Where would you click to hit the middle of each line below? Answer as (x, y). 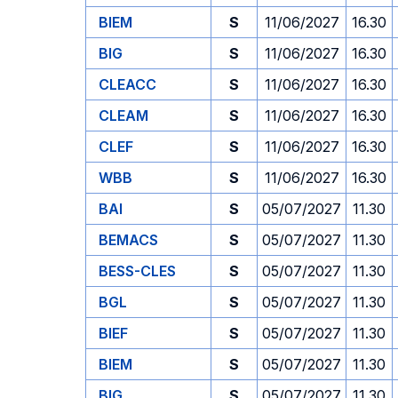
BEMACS (128, 240)
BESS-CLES (137, 271)
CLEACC (127, 84)
